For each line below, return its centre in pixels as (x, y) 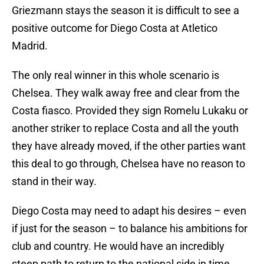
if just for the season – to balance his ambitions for (130, 229)
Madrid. (30, 46)
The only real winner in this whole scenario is (115, 75)
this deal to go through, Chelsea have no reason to (128, 164)
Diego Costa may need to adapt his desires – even (129, 211)
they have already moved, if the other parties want (129, 146)
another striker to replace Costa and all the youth (125, 128)
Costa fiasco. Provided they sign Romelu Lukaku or (130, 111)
